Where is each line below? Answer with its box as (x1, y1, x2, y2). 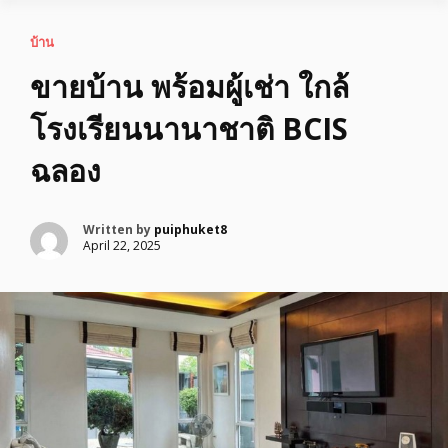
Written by (83, 221, 154, 238)
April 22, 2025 (83, 237, 161, 254)
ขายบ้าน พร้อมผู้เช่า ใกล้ (30, 66, 349, 107)
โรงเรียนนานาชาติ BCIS (30, 108, 348, 149)
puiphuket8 (154, 221, 227, 238)
